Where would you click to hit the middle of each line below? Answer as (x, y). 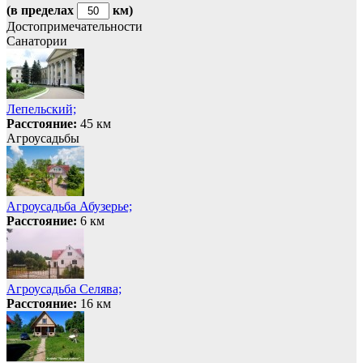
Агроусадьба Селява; (64, 288)
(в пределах (42, 10)
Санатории (37, 41)
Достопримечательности (75, 26)
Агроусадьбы (43, 138)
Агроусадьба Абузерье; (69, 206)
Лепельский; (41, 109)
